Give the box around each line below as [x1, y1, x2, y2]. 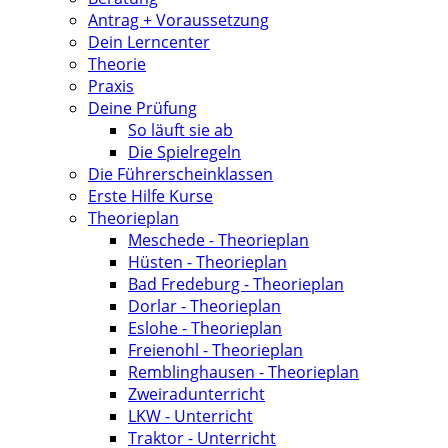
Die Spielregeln [128, 140, 241, 163]
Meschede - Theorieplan [128, 228, 309, 251]
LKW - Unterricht [128, 404, 253, 427]
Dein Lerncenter [88, 30, 210, 53]
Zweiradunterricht [128, 382, 265, 405]
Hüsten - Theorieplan [128, 250, 287, 273]
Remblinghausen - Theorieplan [128, 360, 359, 383]
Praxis [88, 74, 134, 97]
